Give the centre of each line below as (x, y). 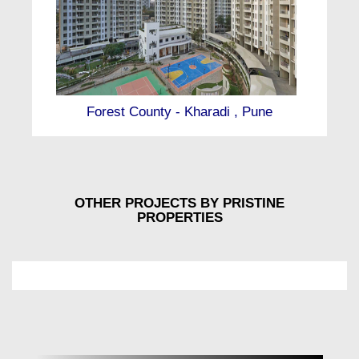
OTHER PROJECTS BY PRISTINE (179, 203)
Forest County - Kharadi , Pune (179, 112)
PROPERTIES (179, 217)
